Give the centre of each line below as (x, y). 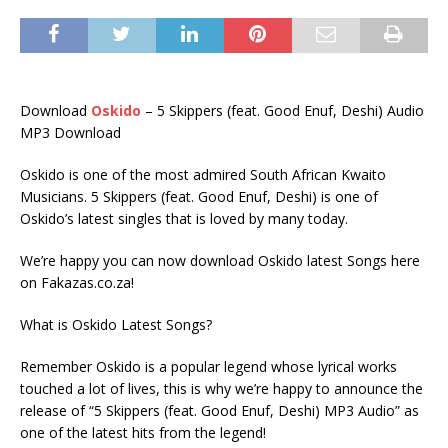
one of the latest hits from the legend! (143, 432)
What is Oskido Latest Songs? (116, 324)
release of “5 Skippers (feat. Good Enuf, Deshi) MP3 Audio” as (219, 410)
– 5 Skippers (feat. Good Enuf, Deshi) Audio (282, 110)
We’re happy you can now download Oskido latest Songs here (220, 260)
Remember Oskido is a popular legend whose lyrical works (208, 366)
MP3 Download (70, 132)
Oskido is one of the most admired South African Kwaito (203, 174)
